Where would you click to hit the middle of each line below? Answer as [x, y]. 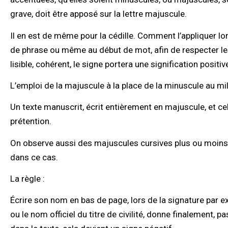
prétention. [31, 121]
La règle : [28, 179]
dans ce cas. [34, 157]
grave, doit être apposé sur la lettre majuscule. [98, 14]
